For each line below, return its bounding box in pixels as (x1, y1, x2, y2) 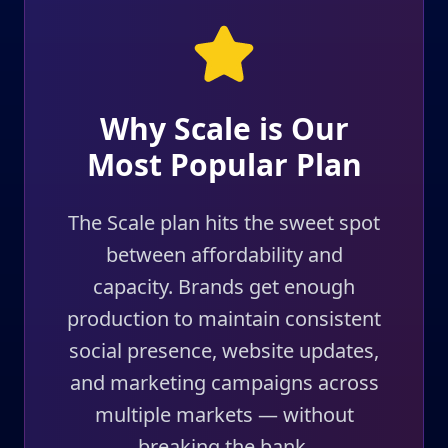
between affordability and (105, 241, 343, 268)
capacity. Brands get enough (93, 273, 355, 300)
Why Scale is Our (99, 108, 349, 149)
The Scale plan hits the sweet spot (68, 209, 380, 236)
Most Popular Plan (86, 144, 362, 185)
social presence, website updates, (69, 337, 379, 364)
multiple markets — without (94, 401, 354, 428)
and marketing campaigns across (69, 369, 379, 396)
